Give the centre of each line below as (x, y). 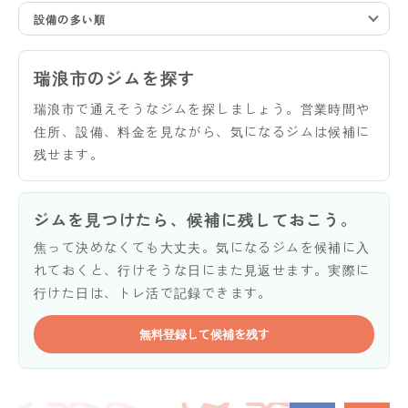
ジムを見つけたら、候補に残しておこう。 (196, 219)
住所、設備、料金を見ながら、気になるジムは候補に (202, 131)
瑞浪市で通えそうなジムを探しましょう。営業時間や (202, 108)
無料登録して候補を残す (204, 333)
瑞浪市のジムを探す (115, 77)
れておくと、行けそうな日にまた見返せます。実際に (202, 269)
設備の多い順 (70, 18)
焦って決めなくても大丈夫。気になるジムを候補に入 (202, 246)
